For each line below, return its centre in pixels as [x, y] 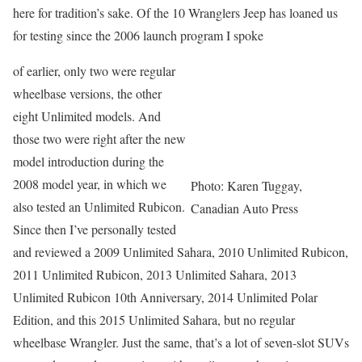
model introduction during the [88, 161]
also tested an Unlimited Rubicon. [99, 206]
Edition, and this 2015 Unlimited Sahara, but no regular [154, 320]
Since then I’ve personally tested [95, 229]
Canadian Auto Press [244, 208]
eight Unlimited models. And [87, 116]
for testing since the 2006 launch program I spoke [138, 35]
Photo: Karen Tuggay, [246, 185]
